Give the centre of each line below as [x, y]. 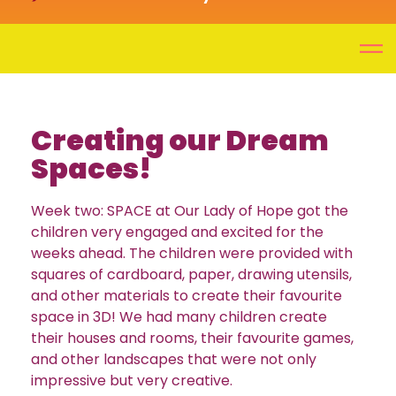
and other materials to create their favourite [187, 296]
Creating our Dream [180, 140]
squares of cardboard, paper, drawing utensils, [191, 274]
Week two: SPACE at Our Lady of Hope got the [190, 211]
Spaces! [91, 168]
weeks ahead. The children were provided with [192, 253]
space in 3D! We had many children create [179, 317]
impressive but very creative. [133, 381]
